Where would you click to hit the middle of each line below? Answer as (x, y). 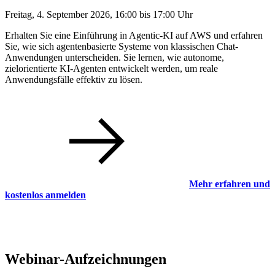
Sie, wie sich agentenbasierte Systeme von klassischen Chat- (122, 47)
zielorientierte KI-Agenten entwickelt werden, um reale (111, 69)
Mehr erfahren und (230, 184)
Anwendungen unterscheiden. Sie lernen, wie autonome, (114, 58)
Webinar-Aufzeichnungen (86, 259)
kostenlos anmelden (45, 195)
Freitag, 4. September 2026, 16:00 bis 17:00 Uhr (99, 15)
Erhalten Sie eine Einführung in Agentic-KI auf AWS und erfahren (134, 36)
